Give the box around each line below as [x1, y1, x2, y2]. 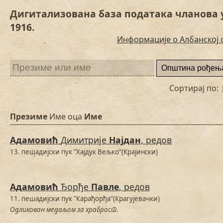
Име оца [49, 111, 82, 122]
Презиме [10, 111, 49, 122]
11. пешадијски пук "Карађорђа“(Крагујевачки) [10, 194, 160, 204]
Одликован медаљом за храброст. [10, 205, 118, 215]
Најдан [109, 134, 141, 146]
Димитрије [61, 134, 109, 146]
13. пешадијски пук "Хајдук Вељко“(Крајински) [10, 147, 158, 157]
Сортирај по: [169, 83, 221, 94]
